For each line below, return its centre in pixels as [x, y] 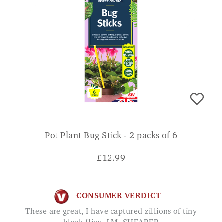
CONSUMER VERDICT [118, 196]
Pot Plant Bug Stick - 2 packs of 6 [111, 136]
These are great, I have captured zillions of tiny [28, 211]
